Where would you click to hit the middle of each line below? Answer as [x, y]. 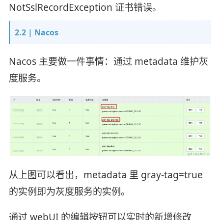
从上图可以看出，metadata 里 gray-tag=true [106, 175]
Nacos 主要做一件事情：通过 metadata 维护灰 [108, 61]
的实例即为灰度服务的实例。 [69, 192]
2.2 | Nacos [36, 33]
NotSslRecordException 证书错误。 [85, 8]
